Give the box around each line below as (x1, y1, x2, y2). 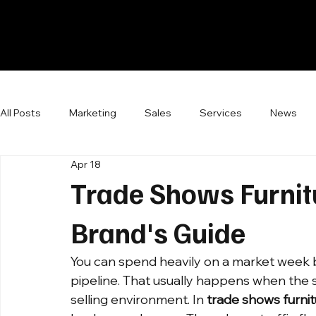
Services (200, 106, 242, 119)
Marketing (69, 106, 116, 119)
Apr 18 (71, 157, 101, 171)
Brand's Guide (71, 214, 245, 250)
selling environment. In (71, 291, 207, 308)
